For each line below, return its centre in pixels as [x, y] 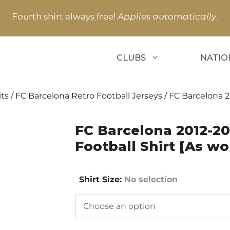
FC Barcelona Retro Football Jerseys [89, 95]
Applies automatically [167, 16]
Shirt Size [99, 179]
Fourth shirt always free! [65, 16]
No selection [151, 179]
